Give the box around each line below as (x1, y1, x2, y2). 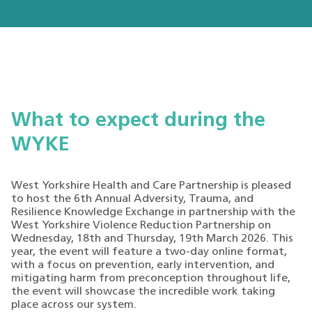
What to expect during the (11, 111, 265, 132)
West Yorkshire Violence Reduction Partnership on (11, 220, 271, 232)
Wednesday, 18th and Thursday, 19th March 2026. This (11, 233, 293, 245)
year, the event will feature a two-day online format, (11, 247, 287, 258)
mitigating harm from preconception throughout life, (11, 273, 290, 285)
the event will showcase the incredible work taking (11, 286, 275, 298)
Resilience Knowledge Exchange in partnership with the (11, 207, 295, 219)
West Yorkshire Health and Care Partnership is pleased (11, 180, 291, 192)
